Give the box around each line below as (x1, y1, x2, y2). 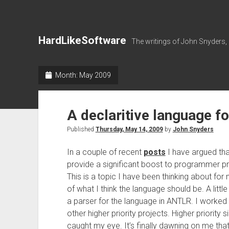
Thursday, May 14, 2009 (95, 126, 163, 133)
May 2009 (79, 71, 111, 79)
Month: (53, 71, 79, 79)
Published (66, 126, 96, 133)
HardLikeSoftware (38, 34, 126, 47)
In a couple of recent (66, 147, 144, 157)
